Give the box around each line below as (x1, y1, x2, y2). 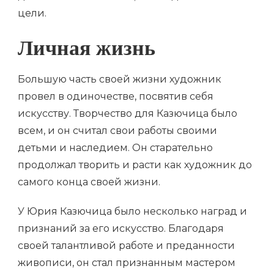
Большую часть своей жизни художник (18, 73, 221, 85)
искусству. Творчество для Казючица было (18, 107, 237, 119)
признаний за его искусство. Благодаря (18, 222, 224, 234)
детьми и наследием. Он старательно (18, 141, 213, 154)
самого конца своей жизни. (18, 176, 160, 188)
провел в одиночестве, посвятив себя (18, 90, 213, 102)
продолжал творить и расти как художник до (18, 158, 252, 171)
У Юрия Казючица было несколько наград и (18, 205, 247, 217)
